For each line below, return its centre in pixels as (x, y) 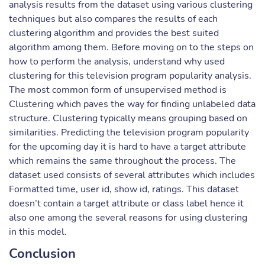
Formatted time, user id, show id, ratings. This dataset (124, 189)
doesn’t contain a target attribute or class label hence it (126, 203)
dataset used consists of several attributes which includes (132, 175)
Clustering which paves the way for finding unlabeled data (132, 104)
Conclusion (42, 254)
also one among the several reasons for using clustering (128, 218)
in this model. (38, 232)
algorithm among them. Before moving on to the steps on (131, 47)
